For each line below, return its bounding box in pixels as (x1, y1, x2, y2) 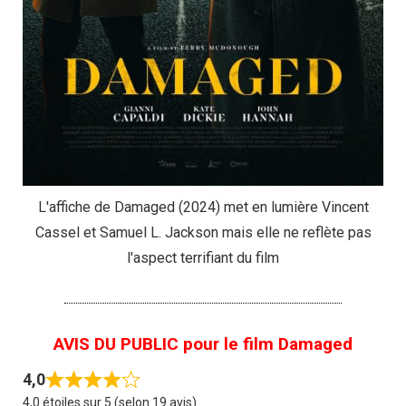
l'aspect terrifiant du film (127, 248, 279, 266)
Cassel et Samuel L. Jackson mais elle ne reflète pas (34, 223, 372, 241)
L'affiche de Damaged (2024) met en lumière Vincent (37, 198, 369, 216)
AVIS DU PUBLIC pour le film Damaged (53, 333, 353, 354)
